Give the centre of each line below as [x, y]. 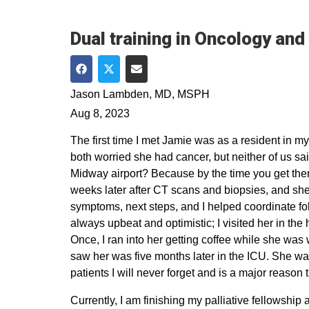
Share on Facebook [129, 84]
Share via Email [175, 84]
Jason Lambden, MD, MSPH [140, 94]
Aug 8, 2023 [100, 113]
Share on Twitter [148, 84]
